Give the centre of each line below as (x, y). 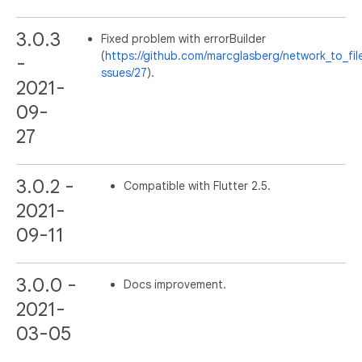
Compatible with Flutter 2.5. (198, 185)
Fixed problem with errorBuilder (183, 38)
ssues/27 (124, 72)
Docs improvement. (175, 284)
